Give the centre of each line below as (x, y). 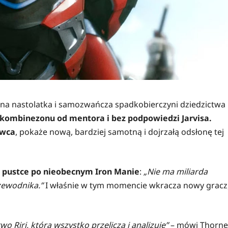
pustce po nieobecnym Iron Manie (71, 172)
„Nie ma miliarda (176, 172)
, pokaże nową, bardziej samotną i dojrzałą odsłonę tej (120, 132)
